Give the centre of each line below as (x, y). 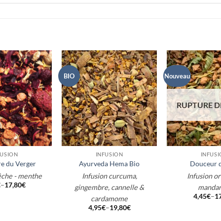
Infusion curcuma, (109, 176)
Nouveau (177, 76)
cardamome (109, 198)
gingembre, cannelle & (109, 187)
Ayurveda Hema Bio (109, 164)
